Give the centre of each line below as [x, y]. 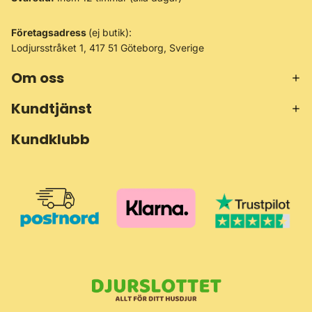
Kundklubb [50, 140]
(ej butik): [110, 33]
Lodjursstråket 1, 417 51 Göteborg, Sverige [108, 48]
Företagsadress [50, 33]
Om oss [38, 78]
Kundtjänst [52, 109]
